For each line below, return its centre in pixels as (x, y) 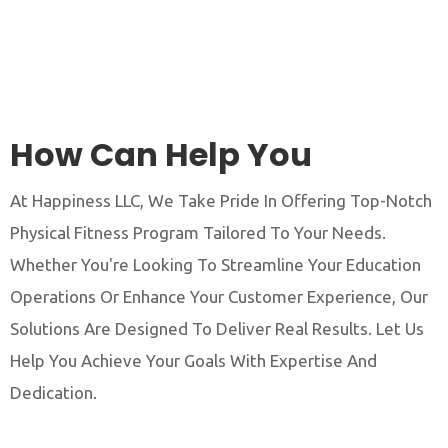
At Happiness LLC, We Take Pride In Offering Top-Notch (221, 200)
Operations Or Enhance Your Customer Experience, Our (219, 296)
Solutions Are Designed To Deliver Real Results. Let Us (217, 328)
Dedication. (53, 392)
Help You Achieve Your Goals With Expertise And (193, 360)
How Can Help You (161, 154)
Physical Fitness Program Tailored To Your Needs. (198, 232)
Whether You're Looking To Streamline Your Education (215, 264)
